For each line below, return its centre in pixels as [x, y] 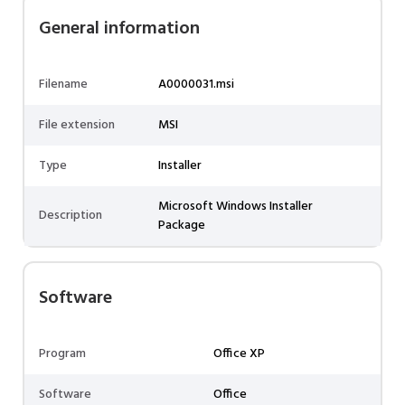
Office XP [239, 354]
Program [62, 354]
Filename [63, 85]
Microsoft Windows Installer [235, 207]
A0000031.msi [196, 85]
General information [119, 29]
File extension [77, 125]
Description [71, 216]
